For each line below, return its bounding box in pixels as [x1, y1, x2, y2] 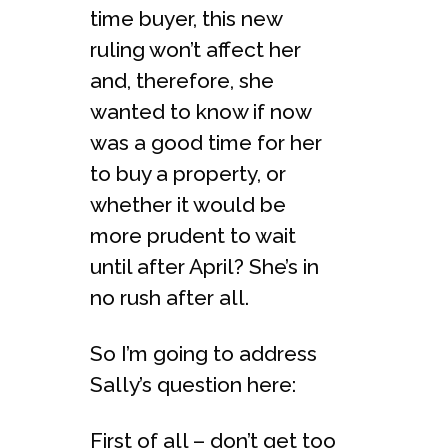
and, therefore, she [90, 68, 274, 93]
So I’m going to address [90, 341, 317, 366]
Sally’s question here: [90, 372, 296, 397]
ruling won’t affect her [90, 37, 301, 62]
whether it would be [90, 192, 286, 217]
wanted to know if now [90, 99, 311, 124]
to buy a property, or [90, 161, 286, 186]
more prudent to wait [90, 223, 296, 248]
